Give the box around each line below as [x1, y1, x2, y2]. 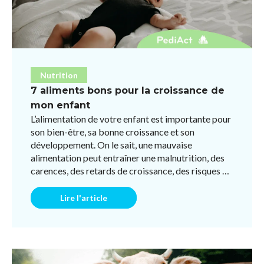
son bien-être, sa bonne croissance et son [31, 126, 194, 137]
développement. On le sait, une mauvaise [31, 138, 192, 150]
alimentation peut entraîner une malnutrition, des [31, 151, 225, 163]
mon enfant [31, 99, 90, 111]
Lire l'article [60, 192, 107, 203]
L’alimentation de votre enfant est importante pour [31, 113, 231, 124]
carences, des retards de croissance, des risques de [31, 164, 232, 176]
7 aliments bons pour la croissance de [31, 84, 225, 96]
